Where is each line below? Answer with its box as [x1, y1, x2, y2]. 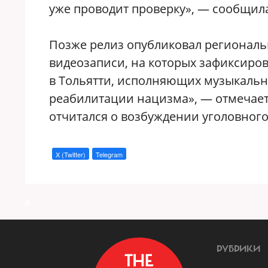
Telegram [96, 150, 123, 159]
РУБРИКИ [217, 243, 260, 255]
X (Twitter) [56, 150, 86, 159]
